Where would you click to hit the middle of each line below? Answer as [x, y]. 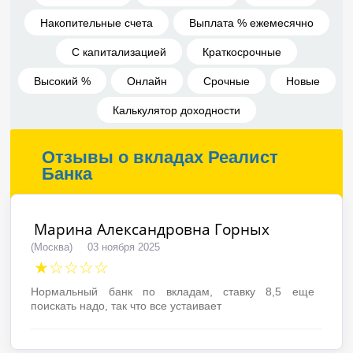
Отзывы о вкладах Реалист [160, 157]
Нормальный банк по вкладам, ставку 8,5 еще [173, 292]
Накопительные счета [96, 22]
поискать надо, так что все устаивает [126, 306]
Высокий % [62, 81]
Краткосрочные [242, 52]
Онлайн [147, 81]
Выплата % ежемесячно [251, 22]
